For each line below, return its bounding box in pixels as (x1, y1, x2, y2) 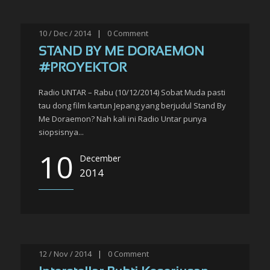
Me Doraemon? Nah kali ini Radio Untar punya (39, 113, 207, 124)
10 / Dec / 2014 (39, 28, 91, 39)
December (80, 152, 121, 164)
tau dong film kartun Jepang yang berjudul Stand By (39, 100, 226, 111)
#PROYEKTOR (39, 63, 127, 74)
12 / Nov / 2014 (39, 248, 92, 259)
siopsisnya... (39, 127, 84, 137)
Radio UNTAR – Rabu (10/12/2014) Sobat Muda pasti (39, 87, 225, 98)
